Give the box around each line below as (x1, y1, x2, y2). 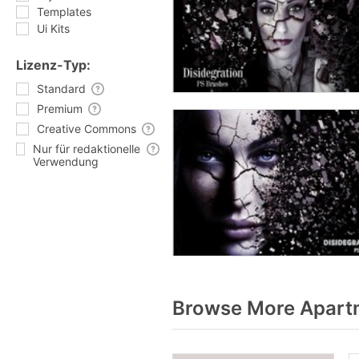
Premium (37, 102, 83, 115)
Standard (37, 82, 86, 95)
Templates (37, 5, 91, 18)
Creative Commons (37, 122, 136, 135)
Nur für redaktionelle (32, 142, 140, 155)
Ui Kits (37, 22, 70, 35)
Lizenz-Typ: (16, 57, 91, 73)
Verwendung (32, 155, 99, 168)
